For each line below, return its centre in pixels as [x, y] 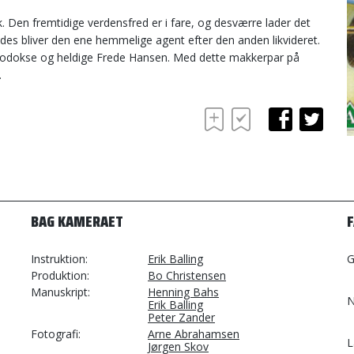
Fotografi [55, 334]
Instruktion [58, 259]
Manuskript [59, 292]
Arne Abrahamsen [194, 334]
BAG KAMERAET [77, 221]
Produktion [59, 275]
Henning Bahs [183, 292]
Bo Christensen [187, 275]
